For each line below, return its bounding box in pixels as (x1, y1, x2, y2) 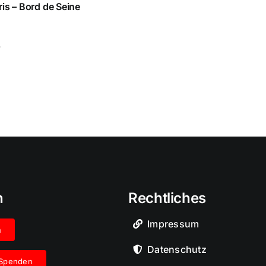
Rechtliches (128, 189, 206, 207)
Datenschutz (147, 243, 207, 255)
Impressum (147, 218, 199, 230)
